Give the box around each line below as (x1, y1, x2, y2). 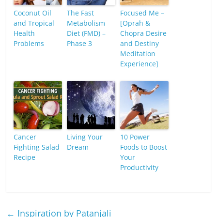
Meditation (120, 49, 156, 59)
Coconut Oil (14, 8, 52, 18)
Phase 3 (67, 39, 93, 48)
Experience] (120, 59, 159, 69)
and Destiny (120, 39, 159, 48)
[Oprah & (120, 18, 151, 28)
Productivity (120, 163, 159, 172)
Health (14, 29, 35, 38)
